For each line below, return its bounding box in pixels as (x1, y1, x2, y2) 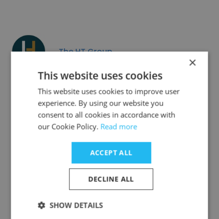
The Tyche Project (59, 114, 129, 126)
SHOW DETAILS (49, 200, 103, 210)
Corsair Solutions (59, 183, 127, 195)
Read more (100, 121, 137, 131)
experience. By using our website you (38, 98, 164, 108)
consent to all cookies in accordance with (38, 109, 175, 120)
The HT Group (59, 45, 112, 57)
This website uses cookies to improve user (38, 86, 180, 96)
